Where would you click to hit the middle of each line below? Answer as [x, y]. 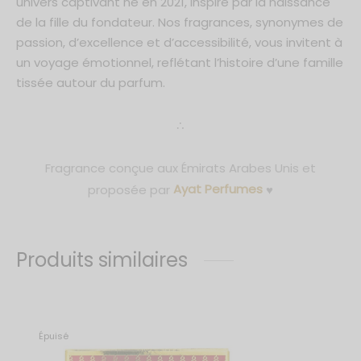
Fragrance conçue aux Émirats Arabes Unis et [180, 168]
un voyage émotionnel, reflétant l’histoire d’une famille [180, 63]
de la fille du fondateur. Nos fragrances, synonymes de [180, 23]
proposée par [131, 189]
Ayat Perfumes [218, 189]
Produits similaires [102, 260]
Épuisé [54, 336]
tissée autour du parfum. [91, 83]
